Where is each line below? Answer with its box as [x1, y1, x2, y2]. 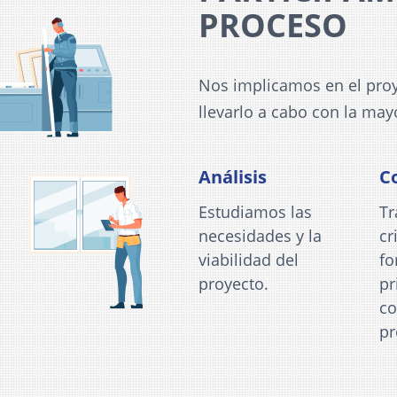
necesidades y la [198, 224, 322, 246]
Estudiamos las [198, 200, 312, 222]
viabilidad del [198, 248, 299, 270]
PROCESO [198, 4, 347, 47]
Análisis [198, 164, 267, 189]
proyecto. [198, 272, 269, 294]
